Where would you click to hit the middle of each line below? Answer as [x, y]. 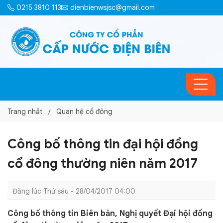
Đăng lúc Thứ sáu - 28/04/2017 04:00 [74, 191]
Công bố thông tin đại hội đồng [103, 144]
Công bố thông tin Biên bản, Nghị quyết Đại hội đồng [110, 214]
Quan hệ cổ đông [84, 111]
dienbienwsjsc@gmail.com [111, 7]
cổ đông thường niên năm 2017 [103, 163]
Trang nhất [25, 111]
